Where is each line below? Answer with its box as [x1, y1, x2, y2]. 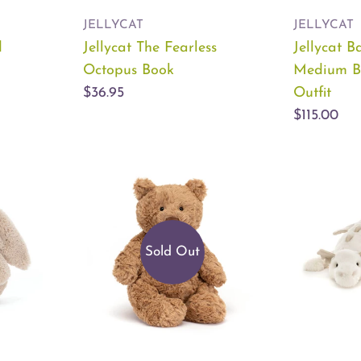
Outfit [293, 85, 331, 102]
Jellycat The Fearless [83, 40, 217, 56]
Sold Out [144, 244, 200, 259]
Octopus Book [83, 63, 174, 79]
